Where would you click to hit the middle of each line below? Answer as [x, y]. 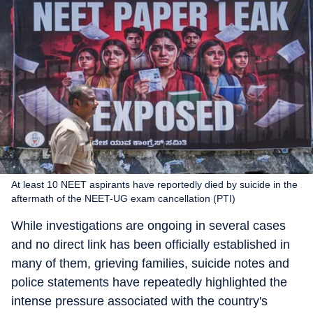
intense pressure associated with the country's [139, 301]
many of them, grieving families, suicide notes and [150, 263]
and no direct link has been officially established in [151, 245]
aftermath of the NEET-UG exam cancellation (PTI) [123, 198]
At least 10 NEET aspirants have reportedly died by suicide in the [154, 184]
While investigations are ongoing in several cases [148, 226]
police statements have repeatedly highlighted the [149, 282]
